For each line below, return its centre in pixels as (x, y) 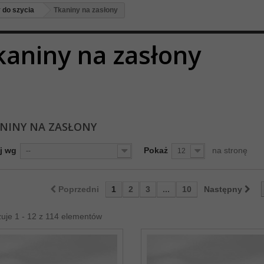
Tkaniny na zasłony (86, 10)
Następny (223, 189)
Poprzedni (78, 189)
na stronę (230, 150)
